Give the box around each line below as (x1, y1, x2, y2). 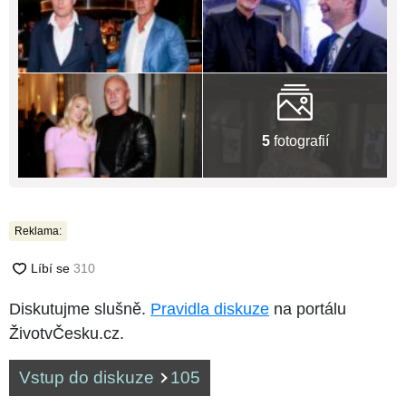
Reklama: (14, 224, 62, 237)
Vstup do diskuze (19, 367, 159, 387)
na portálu (269, 299, 346, 318)
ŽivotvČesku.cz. (9, 324, 124, 343)
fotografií (269, 133, 329, 150)
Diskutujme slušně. (9, 299, 150, 318)
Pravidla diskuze (150, 299, 269, 318)
